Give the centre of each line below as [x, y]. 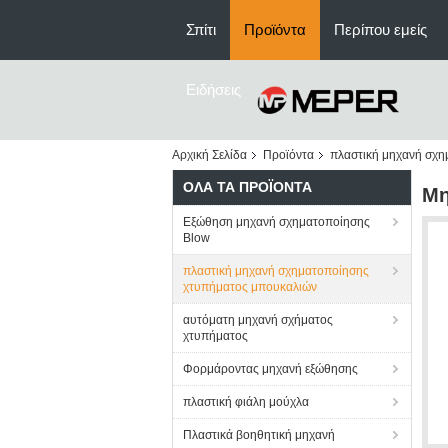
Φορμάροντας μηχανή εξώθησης [270, 369]
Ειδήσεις [213, 89]
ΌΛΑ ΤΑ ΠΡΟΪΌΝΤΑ [247, 187]
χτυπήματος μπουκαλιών [250, 287]
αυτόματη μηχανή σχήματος [258, 320]
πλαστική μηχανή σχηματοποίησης [276, 271]
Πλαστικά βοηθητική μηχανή [259, 435]
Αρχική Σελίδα [209, 155]
